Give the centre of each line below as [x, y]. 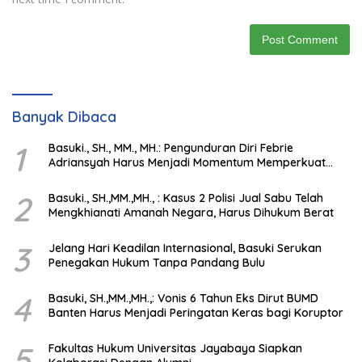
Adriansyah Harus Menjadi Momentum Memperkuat [187, 163]
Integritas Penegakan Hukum [126, 177]
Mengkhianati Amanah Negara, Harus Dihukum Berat [191, 213]
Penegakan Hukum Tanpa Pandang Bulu [157, 263]
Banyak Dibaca [64, 117]
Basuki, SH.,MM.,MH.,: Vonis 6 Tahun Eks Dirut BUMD [183, 299]
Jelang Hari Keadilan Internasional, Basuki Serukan [185, 248]
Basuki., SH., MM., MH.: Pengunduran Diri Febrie [171, 148]
